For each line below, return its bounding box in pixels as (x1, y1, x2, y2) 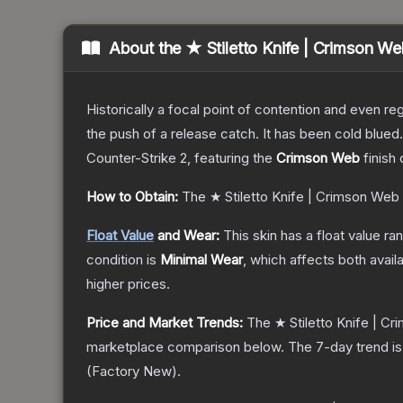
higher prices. (86, 275, 170, 293)
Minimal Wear (160, 251, 243, 269)
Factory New (92, 363, 172, 381)
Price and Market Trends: (86, 314, 243, 332)
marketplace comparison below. (86, 338, 284, 356)
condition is (86, 251, 160, 269)
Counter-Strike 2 (86, 149, 187, 167)
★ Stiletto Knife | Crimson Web (210, 188, 399, 206)
